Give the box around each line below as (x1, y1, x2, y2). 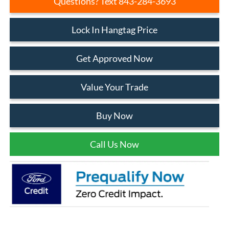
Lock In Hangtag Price (72, 24, 157, 35)
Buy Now (96, 109, 133, 121)
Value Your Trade (81, 81, 148, 93)
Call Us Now (90, 138, 139, 150)
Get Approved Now (76, 52, 153, 64)
